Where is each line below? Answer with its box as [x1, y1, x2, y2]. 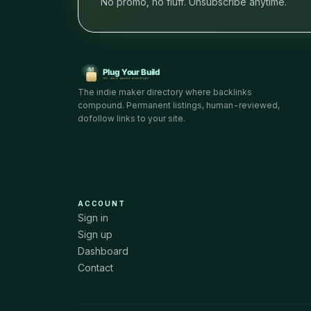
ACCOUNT [78, 199, 126, 208]
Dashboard [78, 245, 128, 257]
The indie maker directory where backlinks [78, 87, 252, 97]
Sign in [78, 212, 108, 224]
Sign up [78, 228, 112, 240]
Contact [78, 262, 113, 274]
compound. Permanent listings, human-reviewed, [78, 100, 280, 110]
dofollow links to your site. [78, 113, 185, 124]
